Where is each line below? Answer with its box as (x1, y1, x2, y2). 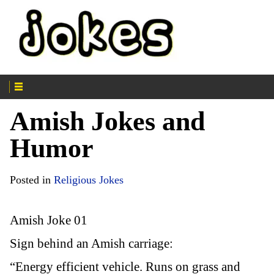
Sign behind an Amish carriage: (10, 235, 173, 251)
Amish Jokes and (10, 106, 205, 136)
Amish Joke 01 (10, 212, 87, 228)
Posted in (10, 173, 54, 186)
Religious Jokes (54, 173, 124, 186)
